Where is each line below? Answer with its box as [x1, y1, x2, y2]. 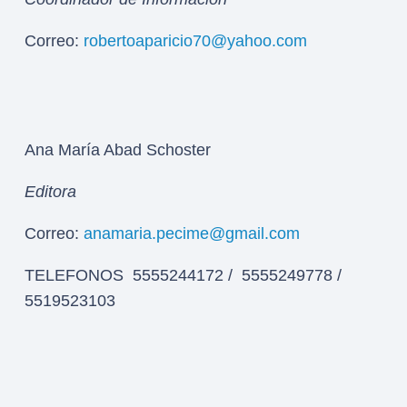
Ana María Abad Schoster [25, 141, 211, 160]
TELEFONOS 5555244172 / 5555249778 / [25, 266, 342, 285]
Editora [25, 183, 76, 202]
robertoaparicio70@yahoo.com [84, 31, 307, 50]
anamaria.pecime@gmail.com [84, 224, 300, 243]
